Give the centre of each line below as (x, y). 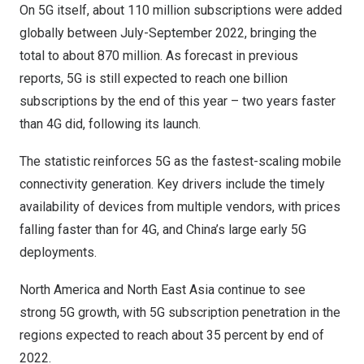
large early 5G (266, 230)
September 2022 (197, 33)
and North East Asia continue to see (203, 290)
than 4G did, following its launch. (110, 124)
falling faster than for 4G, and (103, 230)
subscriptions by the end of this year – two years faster (178, 101)
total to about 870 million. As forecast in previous (159, 56)
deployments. (58, 252)
